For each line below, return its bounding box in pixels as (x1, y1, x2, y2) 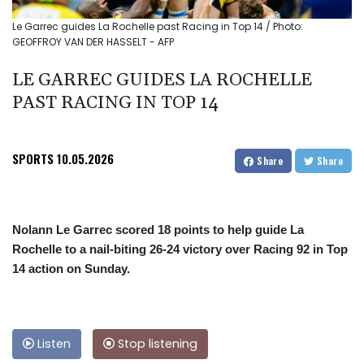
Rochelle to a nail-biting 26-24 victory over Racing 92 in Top (12, 242, 348, 257)
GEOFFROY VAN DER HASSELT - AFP (12, 35, 174, 50)
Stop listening (115, 336, 197, 353)
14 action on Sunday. (12, 262, 130, 276)
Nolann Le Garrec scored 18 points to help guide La (12, 223, 304, 237)
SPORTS (12, 149, 54, 168)
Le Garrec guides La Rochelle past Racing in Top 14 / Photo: (12, 19, 303, 34)
